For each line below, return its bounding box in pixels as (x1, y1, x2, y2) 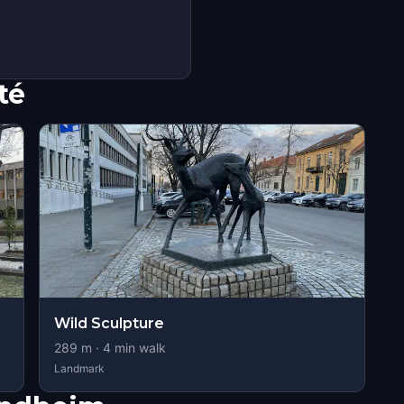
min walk (110, 340, 166, 355)
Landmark (53, 362, 105, 375)
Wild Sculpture (53, 315, 164, 332)
